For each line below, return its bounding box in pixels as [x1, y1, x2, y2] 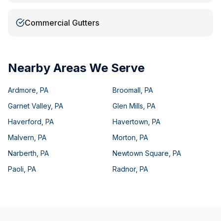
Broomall [112, 86, 141, 94]
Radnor [112, 165, 136, 173]
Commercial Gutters [25, 18, 99, 28]
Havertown [112, 117, 148, 126]
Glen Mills [112, 102, 143, 110]
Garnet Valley [8, 102, 51, 110]
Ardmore [8, 86, 36, 94]
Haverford [8, 117, 41, 126]
